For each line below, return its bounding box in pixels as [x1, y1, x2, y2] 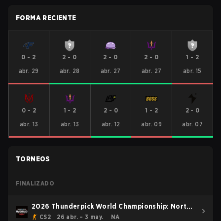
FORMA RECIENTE [16, 14, 76, 22]
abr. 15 [183, 67, 202, 74]
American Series [32, 212, 87, 220]
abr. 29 [18, 67, 39, 74]
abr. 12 [101, 120, 120, 128]
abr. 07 [182, 120, 203, 128]
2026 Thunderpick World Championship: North [32, 202, 191, 210]
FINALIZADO [16, 180, 54, 187]
